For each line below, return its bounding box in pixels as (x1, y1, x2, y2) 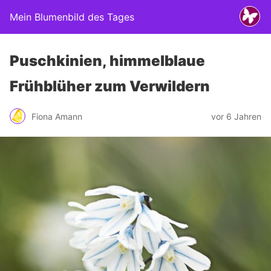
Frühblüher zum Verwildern (10, 77, 210, 95)
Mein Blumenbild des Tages (10, 11, 134, 23)
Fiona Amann (31, 111, 82, 122)
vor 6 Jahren (211, 111, 261, 122)
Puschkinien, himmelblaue (10, 52, 205, 70)
